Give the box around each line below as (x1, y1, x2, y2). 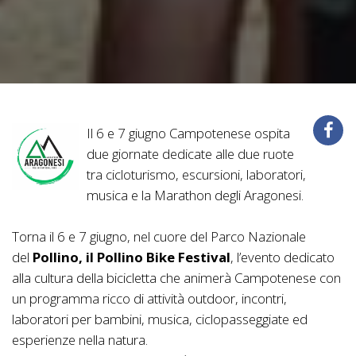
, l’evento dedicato (230, 247, 335, 266)
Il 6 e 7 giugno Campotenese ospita (86, 123, 290, 142)
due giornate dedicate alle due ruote (86, 144, 294, 163)
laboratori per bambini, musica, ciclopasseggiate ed (12, 309, 308, 328)
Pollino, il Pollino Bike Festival (33, 247, 230, 266)
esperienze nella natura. (12, 330, 148, 349)
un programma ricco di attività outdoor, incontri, (12, 288, 287, 308)
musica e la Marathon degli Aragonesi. (86, 185, 304, 204)
